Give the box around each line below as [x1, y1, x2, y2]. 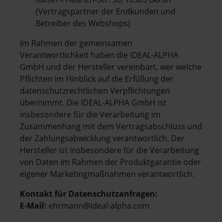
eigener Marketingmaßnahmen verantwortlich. [20, 168, 194, 179]
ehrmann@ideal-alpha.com [49, 200, 150, 211]
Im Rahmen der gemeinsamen [20, 37, 132, 49]
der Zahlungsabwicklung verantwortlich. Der [20, 132, 185, 144]
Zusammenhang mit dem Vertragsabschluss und [20, 120, 202, 132]
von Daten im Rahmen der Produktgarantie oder [20, 156, 201, 167]
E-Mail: [20, 200, 47, 211]
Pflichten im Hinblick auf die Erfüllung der [20, 73, 173, 84]
